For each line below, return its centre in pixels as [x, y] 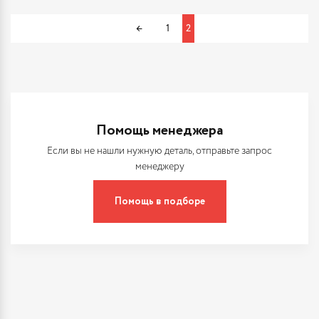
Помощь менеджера [159, 131]
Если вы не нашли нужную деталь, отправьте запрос [159, 151]
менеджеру [159, 167]
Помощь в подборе [159, 202]
